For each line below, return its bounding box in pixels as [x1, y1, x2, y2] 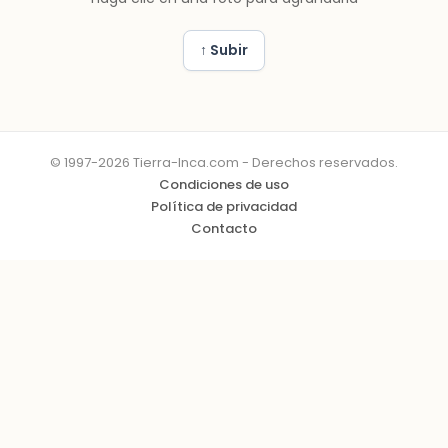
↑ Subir [200, 40, 248, 60]
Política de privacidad [151, 197, 297, 216]
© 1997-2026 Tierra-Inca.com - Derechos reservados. [50, 153, 398, 172]
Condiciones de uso [159, 175, 289, 194]
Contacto [191, 219, 257, 238]
